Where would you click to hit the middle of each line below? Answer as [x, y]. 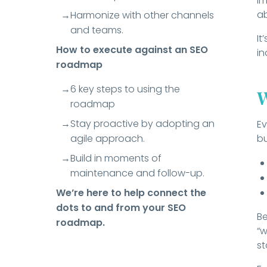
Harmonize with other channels [142, 15]
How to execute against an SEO [132, 50]
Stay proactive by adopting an [143, 124]
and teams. [97, 30]
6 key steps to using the [125, 89]
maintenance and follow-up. [139, 173]
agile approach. [108, 139]
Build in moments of [116, 159]
